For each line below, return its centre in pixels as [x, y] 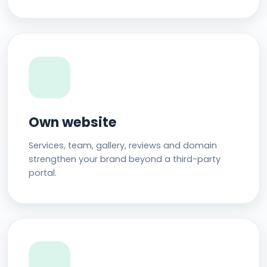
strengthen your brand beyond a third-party [125, 159]
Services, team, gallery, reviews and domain [123, 146]
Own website [73, 122]
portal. [43, 173]
